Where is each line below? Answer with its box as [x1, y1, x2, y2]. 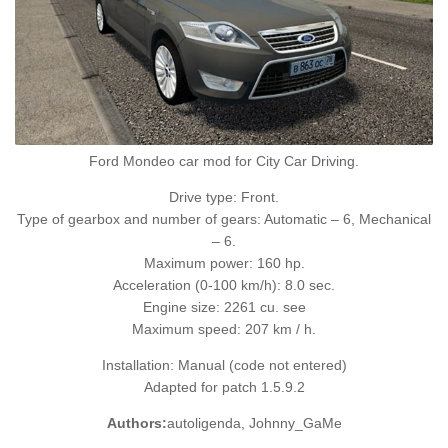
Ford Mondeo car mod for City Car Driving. [89, 152, 359, 169]
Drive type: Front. [169, 189, 279, 206]
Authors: [106, 415, 167, 432]
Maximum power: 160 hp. [143, 255, 305, 272]
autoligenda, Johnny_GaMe [166, 415, 342, 432]
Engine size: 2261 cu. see [142, 299, 306, 316]
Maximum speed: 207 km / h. [132, 321, 316, 338]
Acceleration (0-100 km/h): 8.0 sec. [113, 277, 335, 294]
